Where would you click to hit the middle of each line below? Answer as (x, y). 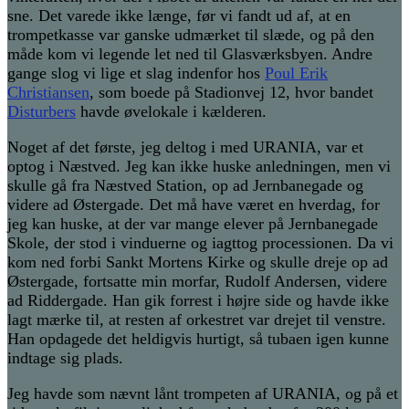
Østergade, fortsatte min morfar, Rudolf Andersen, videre (197, 282)
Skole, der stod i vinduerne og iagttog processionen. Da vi (200, 243)
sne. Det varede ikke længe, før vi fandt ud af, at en (179, 16)
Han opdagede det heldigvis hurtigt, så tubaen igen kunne (198, 339)
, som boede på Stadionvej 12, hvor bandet (231, 93)
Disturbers (42, 112)
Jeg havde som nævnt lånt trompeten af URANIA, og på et (203, 394)
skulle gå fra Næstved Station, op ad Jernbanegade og (185, 186)
